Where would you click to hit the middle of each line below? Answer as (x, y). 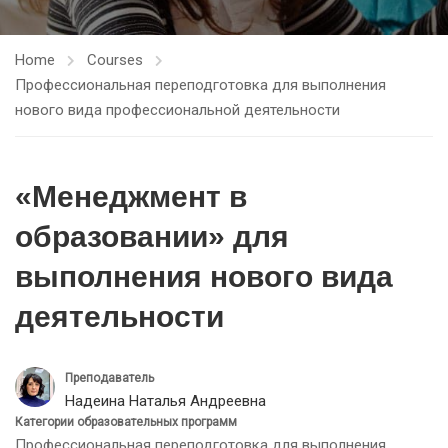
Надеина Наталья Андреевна (165, 401)
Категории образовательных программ (126, 422)
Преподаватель (109, 378)
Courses (115, 60)
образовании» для (152, 236)
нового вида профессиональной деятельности (177, 110)
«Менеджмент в (131, 196)
